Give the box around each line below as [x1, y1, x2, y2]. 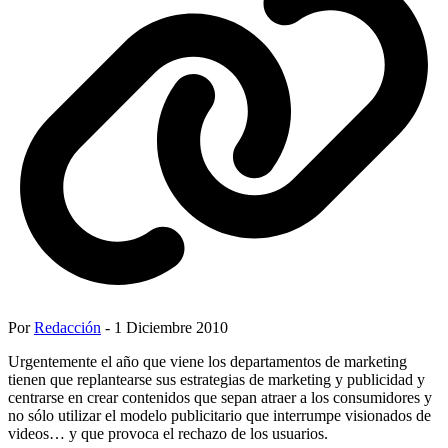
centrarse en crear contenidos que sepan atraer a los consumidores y [8, 388, 432, 406]
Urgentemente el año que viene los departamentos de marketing [8, 352, 407, 370]
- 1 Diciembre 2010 [101, 318, 228, 336]
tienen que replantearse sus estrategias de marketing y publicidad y [8, 370, 425, 388]
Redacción [34, 318, 101, 336]
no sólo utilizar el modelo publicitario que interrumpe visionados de [8, 406, 431, 424]
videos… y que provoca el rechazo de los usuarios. [8, 424, 328, 442]
